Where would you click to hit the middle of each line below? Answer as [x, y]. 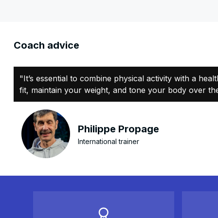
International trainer [109, 141]
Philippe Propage [118, 129]
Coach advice [46, 45]
